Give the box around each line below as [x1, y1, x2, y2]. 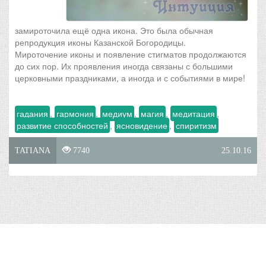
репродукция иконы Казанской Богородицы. [15, 36, 186, 48]
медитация [172, 107, 215, 119]
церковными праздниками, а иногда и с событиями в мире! [15, 72, 245, 84]
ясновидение [116, 119, 167, 131]
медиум [102, 107, 132, 119]
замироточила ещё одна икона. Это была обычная [15, 24, 213, 36]
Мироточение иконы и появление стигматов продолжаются [15, 48, 246, 60]
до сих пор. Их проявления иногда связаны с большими [15, 60, 233, 72]
